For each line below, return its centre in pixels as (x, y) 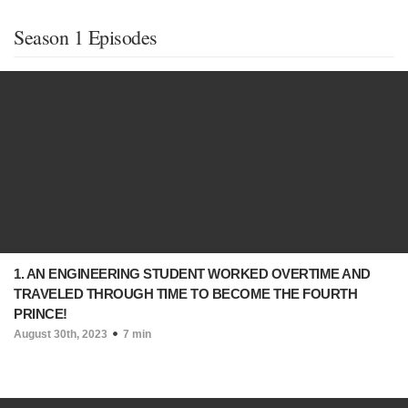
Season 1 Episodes (86, 37)
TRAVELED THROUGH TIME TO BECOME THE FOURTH (185, 294)
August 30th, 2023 (61, 334)
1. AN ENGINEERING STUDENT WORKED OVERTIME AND (192, 274)
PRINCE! (41, 314)
